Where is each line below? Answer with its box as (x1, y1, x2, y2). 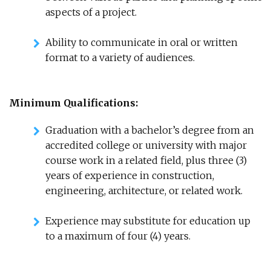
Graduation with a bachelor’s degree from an (45, 124, 254, 136)
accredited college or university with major (45, 139, 247, 151)
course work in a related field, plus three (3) (45, 154, 247, 166)
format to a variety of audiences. (45, 51, 195, 64)
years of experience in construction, (45, 169, 214, 181)
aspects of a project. (45, 6, 137, 18)
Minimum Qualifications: (9, 97, 138, 109)
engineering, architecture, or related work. (45, 184, 243, 197)
